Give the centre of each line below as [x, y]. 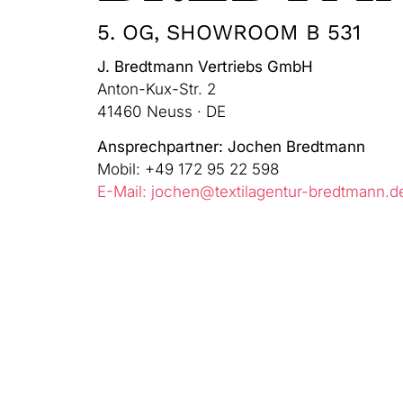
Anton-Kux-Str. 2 [156, 89]
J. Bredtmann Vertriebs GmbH [205, 67]
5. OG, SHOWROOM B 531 [228, 32]
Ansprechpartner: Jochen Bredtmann [231, 147]
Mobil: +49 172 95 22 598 [188, 170]
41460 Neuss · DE [161, 112]
